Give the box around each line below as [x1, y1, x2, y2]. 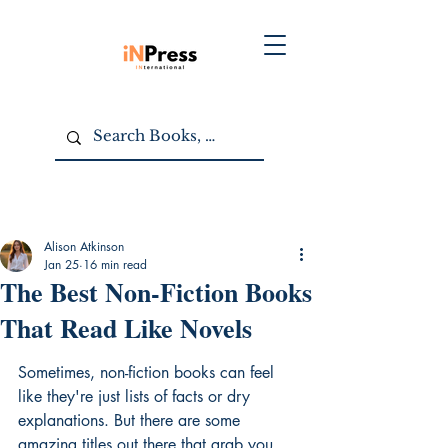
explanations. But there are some [18, 410, 245, 431]
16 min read [83, 256, 147, 273]
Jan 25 [44, 256, 79, 273]
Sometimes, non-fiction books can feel [18, 362, 279, 383]
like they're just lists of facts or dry [18, 386, 255, 407]
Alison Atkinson [44, 238, 124, 255]
